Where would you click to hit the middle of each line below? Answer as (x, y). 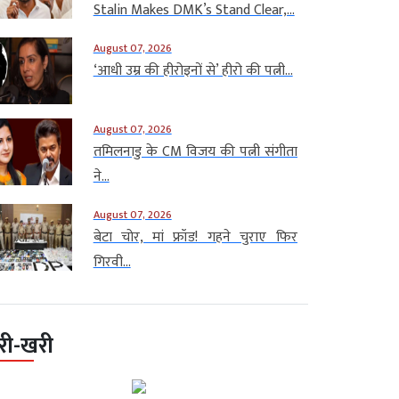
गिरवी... (112, 262)
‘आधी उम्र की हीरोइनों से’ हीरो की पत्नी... (193, 70)
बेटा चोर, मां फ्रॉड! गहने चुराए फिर (195, 237)
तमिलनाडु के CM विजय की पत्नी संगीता (195, 151)
